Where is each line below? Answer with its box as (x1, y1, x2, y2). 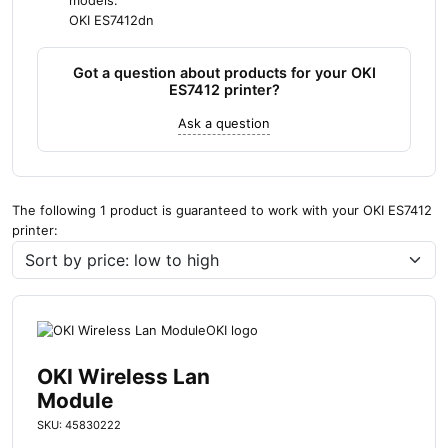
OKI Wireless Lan (37, 363, 210, 389)
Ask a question (178, 116, 270, 132)
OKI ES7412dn (69, 13, 154, 29)
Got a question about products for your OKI (72, 64, 376, 82)
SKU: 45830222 (37, 417, 121, 432)
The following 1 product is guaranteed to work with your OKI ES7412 (12, 203, 432, 219)
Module (37, 387, 113, 413)
